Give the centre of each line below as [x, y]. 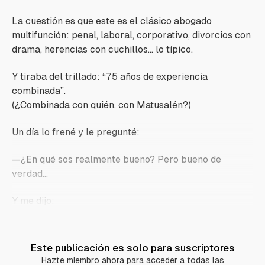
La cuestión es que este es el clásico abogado [112, 21]
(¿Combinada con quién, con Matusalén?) [101, 105]
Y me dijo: [33, 201]
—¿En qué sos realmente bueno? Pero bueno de [117, 159]
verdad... [30, 174]
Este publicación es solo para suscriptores [132, 248]
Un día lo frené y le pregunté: [76, 132]
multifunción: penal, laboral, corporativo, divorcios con [131, 35]
